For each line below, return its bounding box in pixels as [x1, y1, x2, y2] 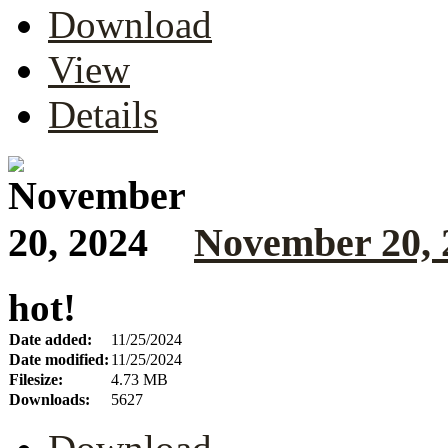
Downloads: [9, 390, 90, 408]
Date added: [9, 330, 92, 348]
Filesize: [9, 370, 63, 388]
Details [48, 93, 158, 137]
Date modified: [9, 350, 109, 368]
